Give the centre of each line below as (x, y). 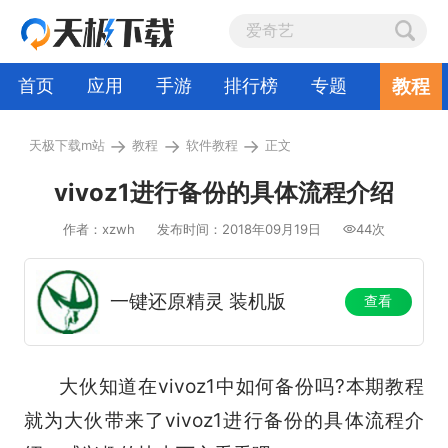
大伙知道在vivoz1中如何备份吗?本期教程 (224, 385)
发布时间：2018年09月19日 (238, 228)
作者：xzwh (98, 228)
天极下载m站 (66, 144)
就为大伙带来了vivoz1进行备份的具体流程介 (224, 419)
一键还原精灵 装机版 (198, 300)
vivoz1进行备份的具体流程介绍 (224, 192)
